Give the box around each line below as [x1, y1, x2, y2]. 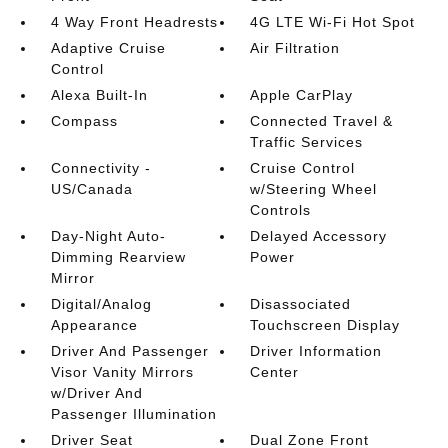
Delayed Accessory [250, 228, 388, 244]
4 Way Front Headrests [50, 14, 218, 30]
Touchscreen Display [250, 317, 401, 333]
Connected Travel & [250, 113, 394, 129]
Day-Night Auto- [50, 228, 166, 244]
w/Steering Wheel [250, 181, 378, 197]
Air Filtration [250, 40, 341, 56]
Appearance [50, 317, 138, 333]
